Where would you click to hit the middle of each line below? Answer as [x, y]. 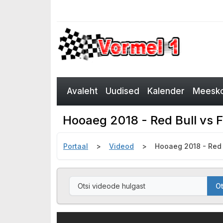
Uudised [122, 91]
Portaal [76, 146]
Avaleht [82, 91]
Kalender [166, 91]
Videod [121, 146]
